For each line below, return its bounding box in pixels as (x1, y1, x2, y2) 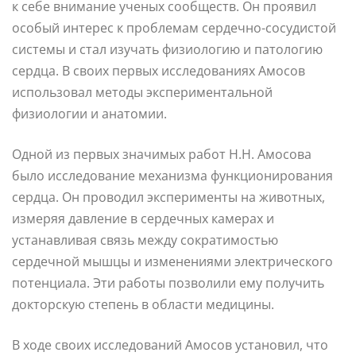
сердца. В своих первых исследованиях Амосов (12, 61, 305, 79)
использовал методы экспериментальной (12, 83, 273, 101)
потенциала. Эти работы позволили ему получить (12, 273, 324, 292)
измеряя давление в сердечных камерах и (12, 209, 274, 227)
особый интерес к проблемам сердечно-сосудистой (12, 18, 336, 37)
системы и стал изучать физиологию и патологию (12, 40, 323, 58)
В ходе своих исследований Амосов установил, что (12, 335, 328, 354)
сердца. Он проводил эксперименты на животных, (12, 188, 325, 206)
